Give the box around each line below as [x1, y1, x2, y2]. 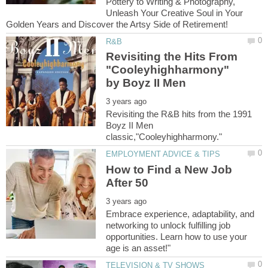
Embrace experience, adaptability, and [106, 208, 255, 219]
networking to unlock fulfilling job [106, 220, 231, 230]
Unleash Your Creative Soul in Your [106, 8, 243, 19]
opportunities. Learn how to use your [106, 231, 248, 242]
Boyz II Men [106, 120, 154, 131]
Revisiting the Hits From [106, 50, 238, 63]
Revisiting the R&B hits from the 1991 [106, 109, 252, 120]
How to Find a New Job [106, 163, 233, 176]
